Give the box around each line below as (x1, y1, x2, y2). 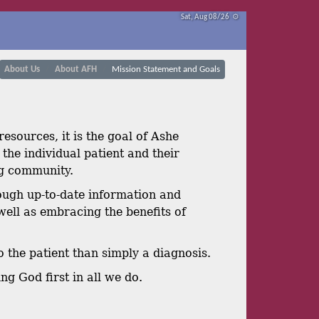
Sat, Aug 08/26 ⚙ (181, 14, 239, 21)
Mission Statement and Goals (111, 65, 220, 74)
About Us (4, 65, 40, 74)
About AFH (54, 65, 97, 74)
